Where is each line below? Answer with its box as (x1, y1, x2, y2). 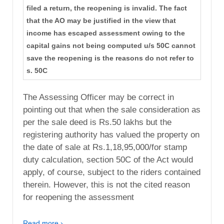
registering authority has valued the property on (23, 130, 199, 140)
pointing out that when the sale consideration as (23, 105, 200, 115)
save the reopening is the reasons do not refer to (26, 53, 194, 62)
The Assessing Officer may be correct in (23, 92, 174, 102)
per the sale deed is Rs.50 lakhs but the (23, 117, 171, 127)
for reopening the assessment (23, 192, 134, 202)
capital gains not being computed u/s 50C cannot (26, 41, 195, 49)
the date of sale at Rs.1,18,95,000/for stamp (23, 142, 187, 152)
